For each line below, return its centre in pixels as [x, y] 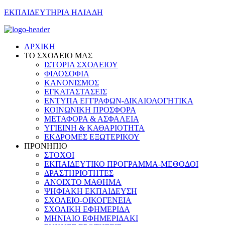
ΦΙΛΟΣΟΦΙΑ [67, 74]
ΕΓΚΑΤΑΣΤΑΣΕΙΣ [76, 92]
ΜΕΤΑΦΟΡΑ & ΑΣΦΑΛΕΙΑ [92, 119]
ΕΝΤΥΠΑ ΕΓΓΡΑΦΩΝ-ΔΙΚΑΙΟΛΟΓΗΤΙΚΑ [119, 101]
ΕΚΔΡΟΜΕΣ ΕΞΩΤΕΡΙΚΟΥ [92, 137]
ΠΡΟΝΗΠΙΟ [46, 146]
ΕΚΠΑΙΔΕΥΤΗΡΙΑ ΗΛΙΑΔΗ [53, 12]
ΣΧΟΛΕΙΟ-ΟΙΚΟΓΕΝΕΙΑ [88, 200]
